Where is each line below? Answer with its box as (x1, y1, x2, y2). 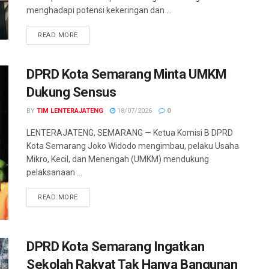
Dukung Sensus (26, 84, 116, 100)
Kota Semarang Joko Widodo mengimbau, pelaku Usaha (26, 141, 239, 151)
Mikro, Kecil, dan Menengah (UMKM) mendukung (26, 154, 209, 164)
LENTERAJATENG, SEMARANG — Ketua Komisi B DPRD (26, 127, 233, 138)
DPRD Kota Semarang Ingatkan (26, 239, 205, 255)
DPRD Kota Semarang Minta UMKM (26, 66, 227, 82)
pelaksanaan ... (26, 167, 82, 177)
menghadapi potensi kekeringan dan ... (26, 5, 172, 15)
